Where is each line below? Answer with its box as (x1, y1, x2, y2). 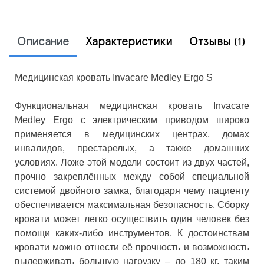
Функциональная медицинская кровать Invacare (15, 100, 249, 111)
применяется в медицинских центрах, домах (15, 128, 249, 139)
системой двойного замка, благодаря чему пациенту (15, 185, 249, 196)
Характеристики (85, 35, 173, 48)
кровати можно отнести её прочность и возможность (15, 242, 249, 252)
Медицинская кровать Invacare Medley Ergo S (15, 72, 213, 82)
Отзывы (189, 35, 234, 48)
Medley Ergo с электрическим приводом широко (15, 114, 249, 125)
